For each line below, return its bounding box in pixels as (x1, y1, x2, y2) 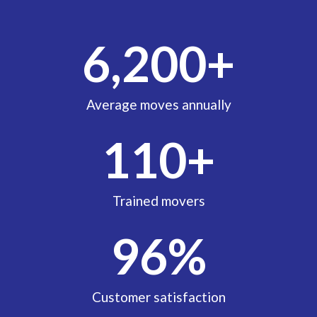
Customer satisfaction (91, 289, 226, 306)
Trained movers (112, 192, 205, 209)
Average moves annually (86, 96, 231, 113)
